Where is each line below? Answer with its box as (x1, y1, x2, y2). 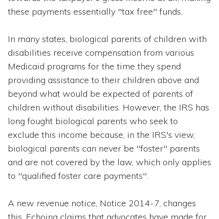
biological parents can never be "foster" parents (8, 142, 200, 154)
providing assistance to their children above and (8, 74, 199, 86)
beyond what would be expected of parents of (8, 88, 193, 99)
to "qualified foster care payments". (8, 170, 148, 181)
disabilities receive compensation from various (8, 46, 194, 58)
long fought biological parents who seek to (8, 115, 178, 127)
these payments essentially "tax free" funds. (8, 5, 182, 17)
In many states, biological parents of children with (8, 33, 207, 44)
